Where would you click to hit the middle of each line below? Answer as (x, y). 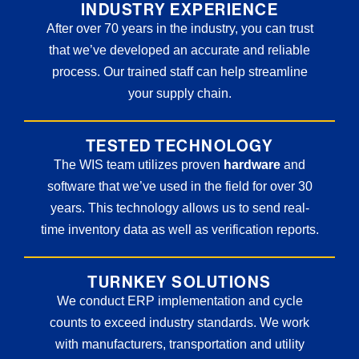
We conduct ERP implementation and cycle (179, 301)
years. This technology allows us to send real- (179, 208)
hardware (252, 164)
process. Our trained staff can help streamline (179, 71)
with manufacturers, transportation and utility (179, 344)
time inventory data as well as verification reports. (179, 229)
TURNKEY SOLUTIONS (179, 282)
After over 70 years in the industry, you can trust (179, 28)
